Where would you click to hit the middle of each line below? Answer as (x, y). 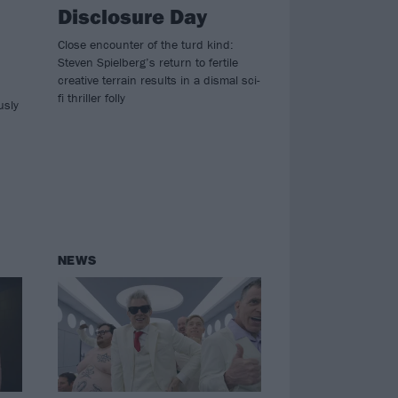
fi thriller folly (91, 97)
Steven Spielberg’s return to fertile (147, 62)
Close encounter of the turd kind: (145, 44)
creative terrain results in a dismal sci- (159, 80)
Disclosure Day (132, 16)
